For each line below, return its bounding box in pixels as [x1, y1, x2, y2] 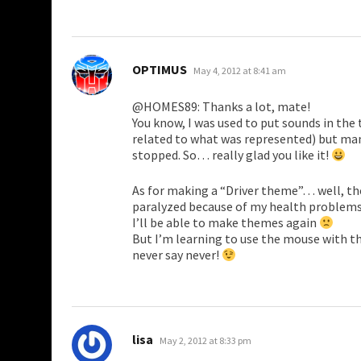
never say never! [132, 247, 222, 263]
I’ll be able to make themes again [132, 214, 319, 231]
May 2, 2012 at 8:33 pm [160, 334, 251, 347]
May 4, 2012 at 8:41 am [193, 64, 286, 77]
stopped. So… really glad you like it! [132, 147, 331, 164]
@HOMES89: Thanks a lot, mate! [132, 98, 310, 115]
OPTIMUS [132, 61, 187, 78]
